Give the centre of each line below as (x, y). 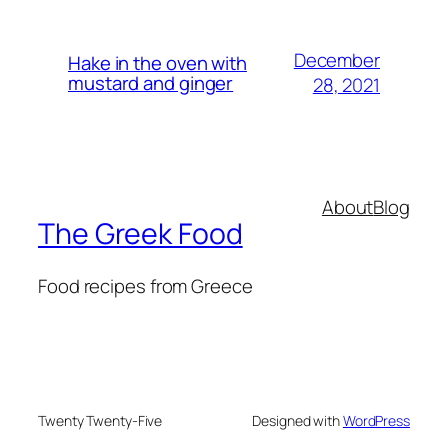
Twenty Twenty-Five (100, 421)
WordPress (376, 421)
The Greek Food (140, 234)
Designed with (297, 421)
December (336, 60)
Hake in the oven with (157, 63)
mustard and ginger (151, 83)
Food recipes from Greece (145, 285)
